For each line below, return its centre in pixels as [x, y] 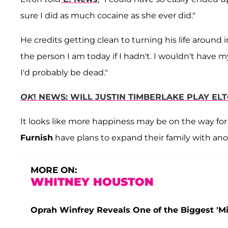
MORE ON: [54, 170]
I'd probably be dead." [64, 73]
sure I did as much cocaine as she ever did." [108, 16]
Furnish [37, 138]
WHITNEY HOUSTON [92, 182]
